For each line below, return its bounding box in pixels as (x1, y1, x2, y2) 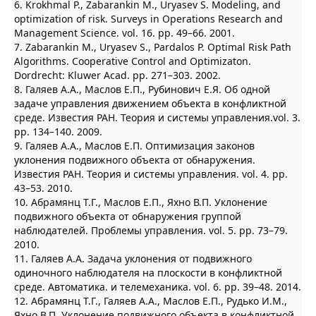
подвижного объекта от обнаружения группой (14, 209, 241, 223)
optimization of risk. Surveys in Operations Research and (14, 11, 283, 25)
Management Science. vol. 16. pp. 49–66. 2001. (14, 25, 235, 39)
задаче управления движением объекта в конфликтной (14, 96, 286, 110)
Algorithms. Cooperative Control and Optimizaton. (14, 54, 251, 68)
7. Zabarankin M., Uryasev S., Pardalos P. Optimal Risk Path (14, 39, 291, 54)
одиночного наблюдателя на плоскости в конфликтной (14, 265, 282, 279)
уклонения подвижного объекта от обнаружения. (14, 152, 255, 166)
